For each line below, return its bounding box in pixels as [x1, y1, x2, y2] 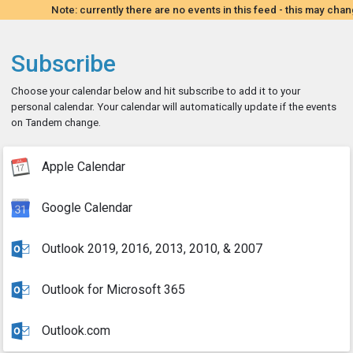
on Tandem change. [11, 117, 101, 128]
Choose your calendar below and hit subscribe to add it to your [11, 85, 300, 97]
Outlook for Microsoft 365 [42, 282, 185, 297]
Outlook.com [42, 323, 110, 338]
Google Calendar [42, 200, 132, 215]
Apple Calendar [42, 159, 125, 174]
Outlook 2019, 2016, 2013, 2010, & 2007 [42, 241, 262, 256]
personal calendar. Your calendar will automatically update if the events [11, 101, 336, 113]
